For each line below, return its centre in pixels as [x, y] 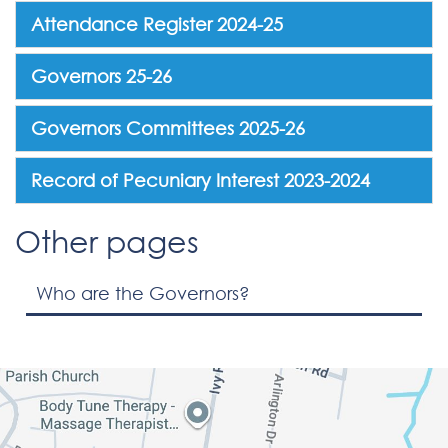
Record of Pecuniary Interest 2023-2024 [200, 180]
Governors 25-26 [101, 76]
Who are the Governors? [143, 293]
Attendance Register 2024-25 [157, 24]
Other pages [107, 240]
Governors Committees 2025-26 [168, 128]
